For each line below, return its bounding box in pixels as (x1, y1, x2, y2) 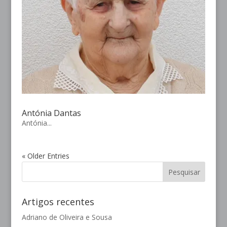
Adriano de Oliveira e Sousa (21, 212, 112, 222)
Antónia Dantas (21, 107, 81, 119)
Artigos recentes (21, 196, 94, 208)
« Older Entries (21, 151, 69, 161)
